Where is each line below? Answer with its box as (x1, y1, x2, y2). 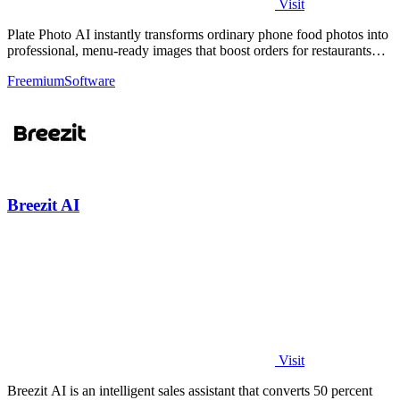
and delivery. (7, 58, 79, 74)
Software (64, 72, 115, 88)
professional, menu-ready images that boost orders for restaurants (7, 42, 371, 58)
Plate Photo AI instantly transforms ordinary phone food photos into (7, 26, 388, 42)
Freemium (7, 72, 64, 88)
